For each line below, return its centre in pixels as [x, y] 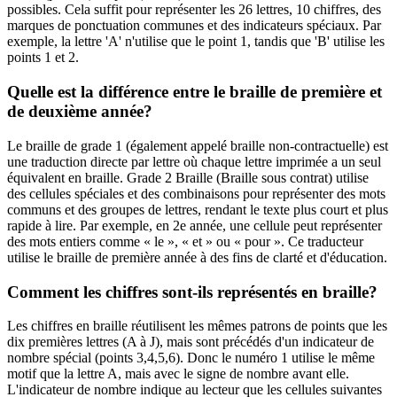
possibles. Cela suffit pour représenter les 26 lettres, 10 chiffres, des [194, 10]
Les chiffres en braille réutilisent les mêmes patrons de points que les [197, 326]
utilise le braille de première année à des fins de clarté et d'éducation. [197, 257]
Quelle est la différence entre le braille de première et [195, 92]
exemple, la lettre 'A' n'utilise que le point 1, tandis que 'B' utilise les [196, 42]
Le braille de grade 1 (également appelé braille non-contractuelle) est [198, 145]
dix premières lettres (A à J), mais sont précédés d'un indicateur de [191, 342]
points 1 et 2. [43, 58]
